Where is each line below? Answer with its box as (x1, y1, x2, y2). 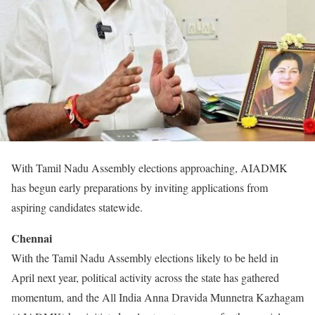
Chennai (11, 229, 52, 246)
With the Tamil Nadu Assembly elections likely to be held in (11, 250, 278, 265)
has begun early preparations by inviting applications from (11, 179, 268, 195)
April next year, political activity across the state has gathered (11, 269, 279, 285)
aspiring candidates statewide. (11, 199, 143, 214)
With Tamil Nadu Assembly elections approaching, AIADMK (11, 160, 288, 175)
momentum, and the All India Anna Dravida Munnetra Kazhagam (11, 289, 304, 304)
